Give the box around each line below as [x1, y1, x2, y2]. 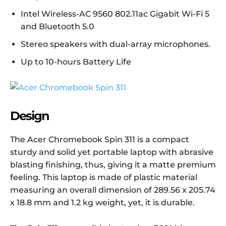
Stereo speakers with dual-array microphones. [21, 39, 210, 49]
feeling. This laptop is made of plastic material [10, 173, 197, 183]
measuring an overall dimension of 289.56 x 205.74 [10, 185, 215, 195]
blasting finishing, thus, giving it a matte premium [10, 160, 216, 170]
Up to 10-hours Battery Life [21, 57, 131, 67]
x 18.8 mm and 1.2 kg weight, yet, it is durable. [10, 198, 195, 208]
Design [10, 108, 49, 124]
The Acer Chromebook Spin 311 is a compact [10, 135, 189, 145]
